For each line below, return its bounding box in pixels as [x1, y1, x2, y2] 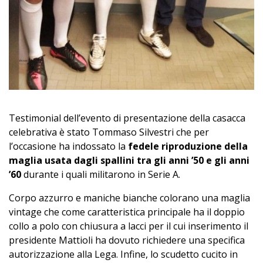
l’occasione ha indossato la [9, 140, 128, 153]
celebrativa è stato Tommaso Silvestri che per [9, 126, 209, 139]
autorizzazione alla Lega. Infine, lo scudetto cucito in [9, 248, 238, 261]
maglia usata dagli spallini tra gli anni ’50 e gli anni [9, 154, 249, 167]
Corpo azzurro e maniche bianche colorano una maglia [9, 191, 250, 205]
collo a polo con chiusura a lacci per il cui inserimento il [9, 220, 248, 233]
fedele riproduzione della [128, 140, 248, 153]
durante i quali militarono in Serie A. [21, 168, 180, 181]
